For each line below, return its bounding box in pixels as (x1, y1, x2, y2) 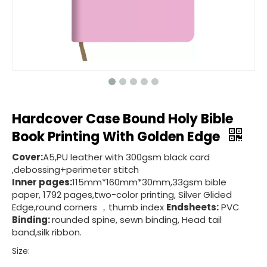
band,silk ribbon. (12, 226, 82, 238)
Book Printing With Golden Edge (12, 128, 223, 146)
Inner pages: (12, 176, 72, 188)
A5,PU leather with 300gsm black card (43, 151, 210, 163)
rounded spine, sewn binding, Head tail (52, 213, 222, 226)
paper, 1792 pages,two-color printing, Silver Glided (12, 188, 232, 201)
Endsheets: (166, 201, 219, 213)
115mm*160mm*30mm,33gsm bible (72, 176, 226, 188)
